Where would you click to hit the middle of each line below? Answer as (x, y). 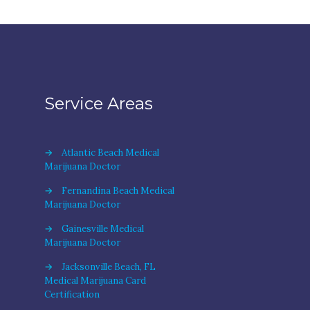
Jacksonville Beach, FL (108, 267)
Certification (72, 294)
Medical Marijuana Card (95, 281)
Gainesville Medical (102, 229)
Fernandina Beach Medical (118, 191)
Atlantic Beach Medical (110, 153)
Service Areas (98, 103)
